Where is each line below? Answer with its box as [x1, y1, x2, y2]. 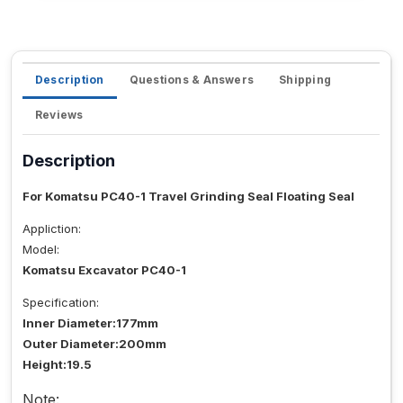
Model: [22, 242, 59, 257]
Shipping [279, 73, 332, 87]
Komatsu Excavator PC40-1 [22, 263, 186, 278]
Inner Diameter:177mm [22, 316, 158, 331]
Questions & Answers [129, 73, 255, 87]
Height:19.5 [22, 357, 92, 372]
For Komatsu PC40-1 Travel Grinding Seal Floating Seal [22, 189, 354, 204]
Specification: [22, 295, 99, 310]
